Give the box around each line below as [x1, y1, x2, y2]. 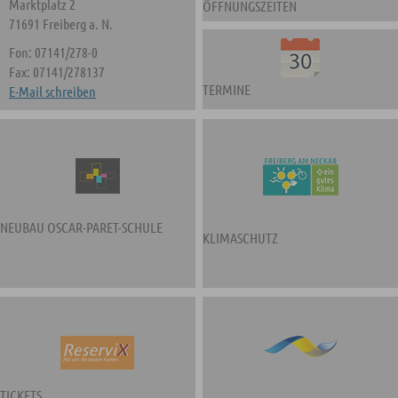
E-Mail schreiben [9, 83, 96, 99]
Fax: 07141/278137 [9, 63, 105, 80]
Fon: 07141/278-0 [9, 44, 98, 60]
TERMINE [203, 81, 251, 98]
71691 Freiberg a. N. [9, 15, 113, 32]
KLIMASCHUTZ [203, 229, 279, 246]
